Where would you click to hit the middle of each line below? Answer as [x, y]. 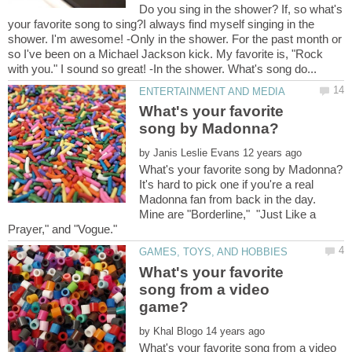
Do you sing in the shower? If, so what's [241, 9]
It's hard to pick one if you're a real [227, 185]
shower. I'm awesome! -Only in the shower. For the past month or [175, 39]
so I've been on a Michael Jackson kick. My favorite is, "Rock [165, 54]
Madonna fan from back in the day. [228, 200]
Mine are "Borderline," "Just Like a [228, 214]
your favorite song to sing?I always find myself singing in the [161, 24]
